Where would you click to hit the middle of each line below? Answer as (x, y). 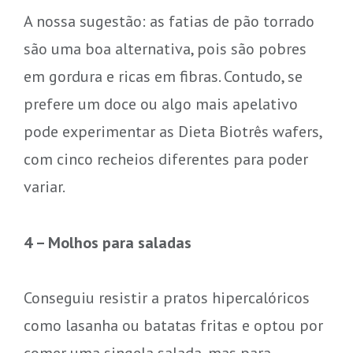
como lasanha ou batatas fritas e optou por (173, 325)
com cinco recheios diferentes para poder (165, 158)
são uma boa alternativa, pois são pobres (165, 48)
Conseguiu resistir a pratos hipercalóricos (166, 298)
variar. (44, 186)
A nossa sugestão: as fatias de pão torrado (169, 20)
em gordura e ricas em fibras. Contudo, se (163, 76)
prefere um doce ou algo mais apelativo (160, 103)
